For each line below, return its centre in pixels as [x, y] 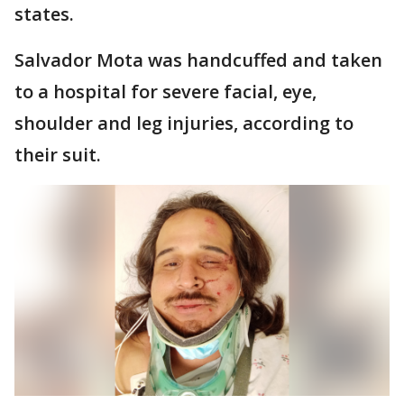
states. [44, 14]
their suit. [58, 155]
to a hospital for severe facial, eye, [165, 92]
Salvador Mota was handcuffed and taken [198, 60]
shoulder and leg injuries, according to [184, 123]
